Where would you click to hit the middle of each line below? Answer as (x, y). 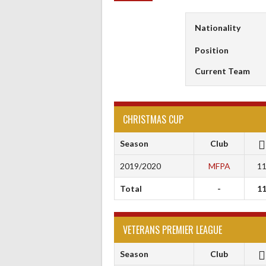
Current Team (222, 71)
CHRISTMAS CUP (153, 120)
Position (212, 50)
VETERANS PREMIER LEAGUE (172, 230)
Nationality (218, 28)
